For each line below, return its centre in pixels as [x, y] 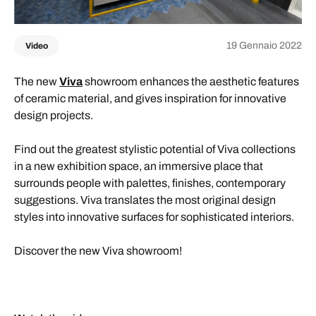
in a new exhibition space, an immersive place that [139, 166]
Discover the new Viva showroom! [98, 250]
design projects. [55, 115]
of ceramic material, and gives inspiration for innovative [150, 98]
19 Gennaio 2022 [264, 45]
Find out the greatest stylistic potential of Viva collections [155, 149]
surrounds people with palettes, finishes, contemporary [150, 183]
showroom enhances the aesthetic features [191, 81]
